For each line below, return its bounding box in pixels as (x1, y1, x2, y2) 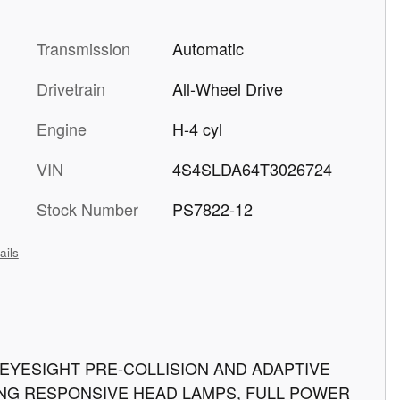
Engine (37, 116, 87, 140)
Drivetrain (37, 76, 105, 100)
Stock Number (37, 196, 138, 221)
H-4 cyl (171, 116, 222, 140)
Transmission (37, 36, 130, 60)
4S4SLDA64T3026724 (171, 156, 332, 180)
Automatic (171, 36, 244, 60)
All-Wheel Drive (171, 76, 283, 100)
